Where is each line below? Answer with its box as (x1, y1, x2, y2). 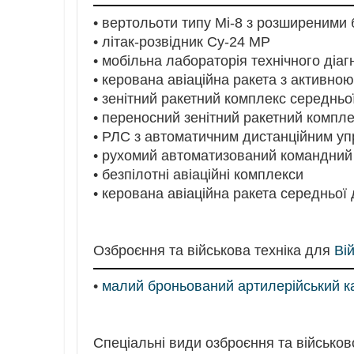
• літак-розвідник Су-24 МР (93, 34, 270, 51)
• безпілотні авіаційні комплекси (93, 167, 303, 183)
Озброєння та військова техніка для (93, 243, 334, 259)
